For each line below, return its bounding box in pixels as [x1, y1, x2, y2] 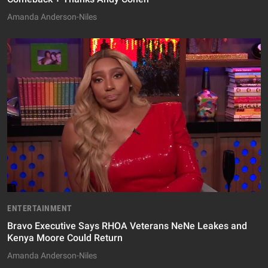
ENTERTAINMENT [7, 203, 72, 214]
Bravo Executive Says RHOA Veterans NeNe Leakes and [7, 220, 247, 232]
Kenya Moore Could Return [7, 232, 123, 244]
